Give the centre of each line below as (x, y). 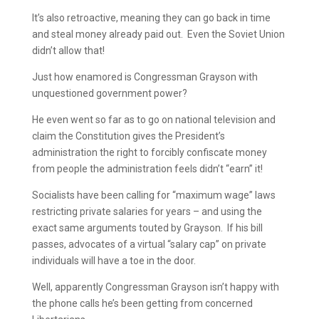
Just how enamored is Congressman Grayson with (145, 77)
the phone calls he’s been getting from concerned (142, 303)
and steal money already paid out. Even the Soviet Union (158, 34)
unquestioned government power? (110, 93)
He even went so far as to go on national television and (153, 120)
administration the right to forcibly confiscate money (149, 152)
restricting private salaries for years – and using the (147, 211)
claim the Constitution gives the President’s (128, 136)
